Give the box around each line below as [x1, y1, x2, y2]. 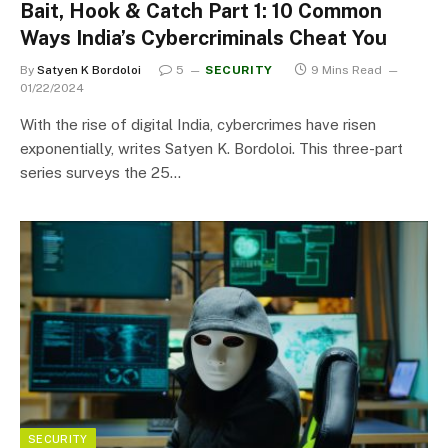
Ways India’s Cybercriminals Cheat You [20, 25, 387, 50]
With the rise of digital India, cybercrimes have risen [20, 115, 376, 133]
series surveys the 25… [20, 163, 181, 181]
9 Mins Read [310, 62, 382, 77]
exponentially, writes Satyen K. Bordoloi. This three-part [20, 139, 403, 157]
